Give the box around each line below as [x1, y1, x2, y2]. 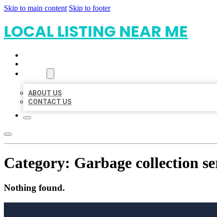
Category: [4, 154, 74, 172]
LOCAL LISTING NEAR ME [4, 20, 188, 42]
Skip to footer [69, 4, 110, 12]
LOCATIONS [23, 60, 62, 68]
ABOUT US [28, 89, 62, 97]
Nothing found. [4, 182, 65, 193]
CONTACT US [28, 98, 72, 106]
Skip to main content [4, 4, 67, 12]
